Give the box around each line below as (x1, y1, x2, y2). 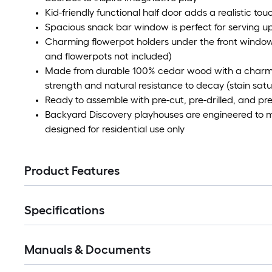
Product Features (24, 163, 120, 178)
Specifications (24, 203, 104, 217)
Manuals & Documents (24, 242, 151, 257)
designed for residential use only (45, 123, 185, 135)
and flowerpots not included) (45, 50, 172, 62)
